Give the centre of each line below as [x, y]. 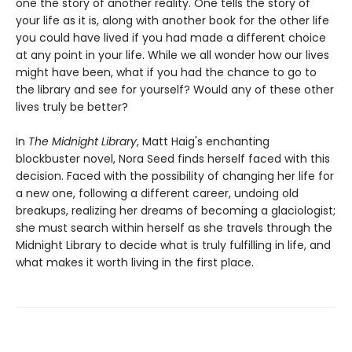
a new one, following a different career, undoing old [157, 194]
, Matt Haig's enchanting [203, 142]
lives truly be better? [72, 107]
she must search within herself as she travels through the [174, 228]
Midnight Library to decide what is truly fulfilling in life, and [173, 246]
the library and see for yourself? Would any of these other [175, 90]
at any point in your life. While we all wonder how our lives [172, 55]
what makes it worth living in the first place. [135, 263]
